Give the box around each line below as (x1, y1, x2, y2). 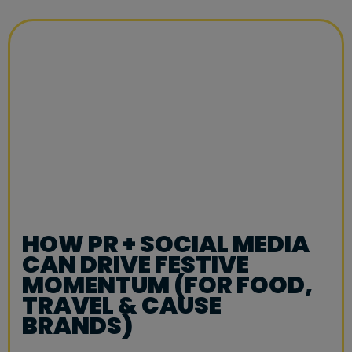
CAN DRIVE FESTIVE (22, 247, 249, 281)
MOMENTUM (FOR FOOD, (22, 268, 313, 302)
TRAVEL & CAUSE (22, 288, 222, 322)
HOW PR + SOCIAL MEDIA (22, 227, 310, 261)
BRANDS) (22, 309, 133, 343)
